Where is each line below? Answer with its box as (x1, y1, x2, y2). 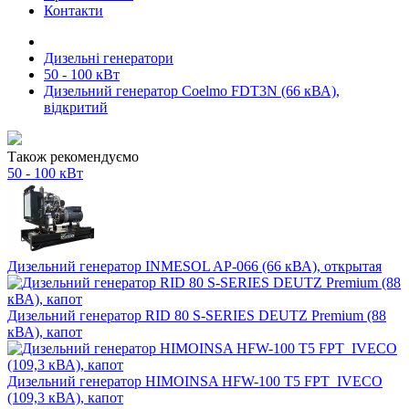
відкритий (44, 100, 108, 115)
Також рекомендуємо (7, 149, 139, 164)
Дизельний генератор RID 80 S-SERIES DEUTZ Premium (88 (7, 308, 386, 323)
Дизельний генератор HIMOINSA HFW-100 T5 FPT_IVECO (7, 373, 383, 389)
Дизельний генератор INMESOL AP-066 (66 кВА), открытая (7, 258, 382, 274)
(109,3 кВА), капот (7, 390, 123, 405)
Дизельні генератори (44, 50, 173, 66)
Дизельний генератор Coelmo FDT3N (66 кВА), (44, 83, 340, 99)
